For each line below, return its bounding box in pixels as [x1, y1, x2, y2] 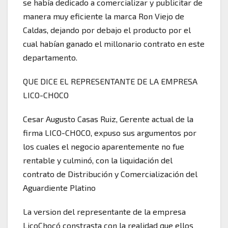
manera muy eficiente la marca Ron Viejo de [23, 11, 184, 21]
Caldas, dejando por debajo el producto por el [23, 24, 191, 35]
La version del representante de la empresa [23, 206, 186, 216]
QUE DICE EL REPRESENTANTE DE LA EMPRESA [23, 76, 197, 86]
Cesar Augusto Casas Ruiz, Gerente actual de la [23, 113, 193, 124]
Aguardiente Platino [23, 182, 96, 192]
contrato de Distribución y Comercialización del [23, 168, 197, 179]
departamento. [23, 52, 77, 62]
